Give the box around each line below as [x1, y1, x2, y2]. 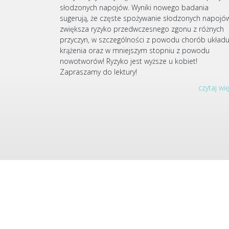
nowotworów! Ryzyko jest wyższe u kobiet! [60, 56, 197, 66]
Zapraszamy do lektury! [60, 67, 137, 77]
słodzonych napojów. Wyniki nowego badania [60, 3, 209, 13]
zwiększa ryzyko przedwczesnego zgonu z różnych [60, 24, 224, 34]
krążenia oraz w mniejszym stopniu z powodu [60, 45, 210, 56]
